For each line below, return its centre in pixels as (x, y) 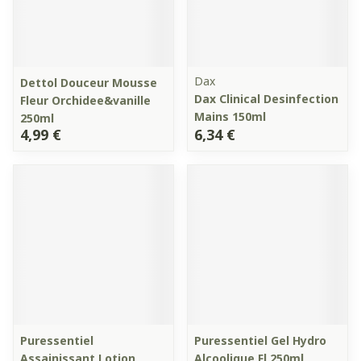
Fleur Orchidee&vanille (85, 100)
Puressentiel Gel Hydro (260, 340)
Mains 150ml (230, 116)
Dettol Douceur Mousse (89, 83)
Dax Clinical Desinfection (266, 99)
